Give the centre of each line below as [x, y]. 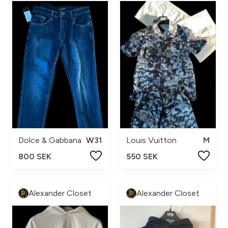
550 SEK [142, 157]
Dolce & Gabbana [50, 140]
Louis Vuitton [151, 140]
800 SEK [35, 157]
